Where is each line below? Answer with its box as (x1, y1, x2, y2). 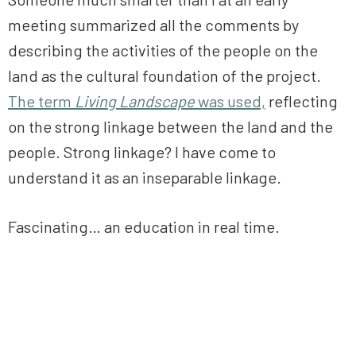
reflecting (265, 91, 338, 111)
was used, (195, 91, 265, 111)
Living (75, 91, 116, 111)
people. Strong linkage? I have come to (8, 142, 276, 162)
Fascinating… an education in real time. (8, 217, 280, 237)
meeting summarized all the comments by (8, 15, 299, 35)
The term (8, 91, 75, 111)
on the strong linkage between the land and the (8, 117, 333, 137)
